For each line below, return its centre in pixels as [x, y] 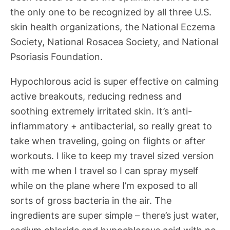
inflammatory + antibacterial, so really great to [111, 126]
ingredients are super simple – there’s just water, [114, 215]
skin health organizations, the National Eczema [113, 27]
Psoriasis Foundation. [56, 57]
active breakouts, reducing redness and [96, 96]
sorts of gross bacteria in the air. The [91, 200]
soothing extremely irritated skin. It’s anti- [101, 111]
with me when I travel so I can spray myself [104, 170]
